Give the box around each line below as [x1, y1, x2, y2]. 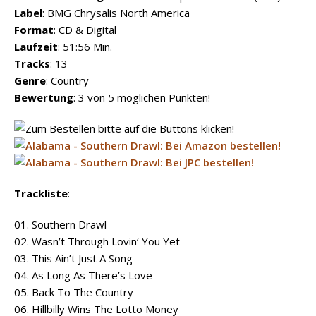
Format [14, 23, 54, 37]
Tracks [14, 56, 50, 71]
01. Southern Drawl [14, 217, 107, 232]
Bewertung [14, 90, 73, 105]
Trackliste [14, 186, 68, 201]
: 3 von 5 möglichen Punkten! [73, 90, 210, 105]
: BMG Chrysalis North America [42, 6, 190, 20]
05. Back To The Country [14, 285, 133, 300]
